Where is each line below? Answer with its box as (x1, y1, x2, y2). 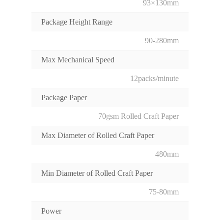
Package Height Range (41, 18, 112, 27)
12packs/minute (130, 74, 179, 83)
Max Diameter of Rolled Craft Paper (41, 131, 154, 140)
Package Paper (41, 93, 87, 102)
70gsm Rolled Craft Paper (98, 112, 179, 121)
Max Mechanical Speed (41, 55, 114, 64)
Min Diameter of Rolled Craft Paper (41, 169, 153, 178)
